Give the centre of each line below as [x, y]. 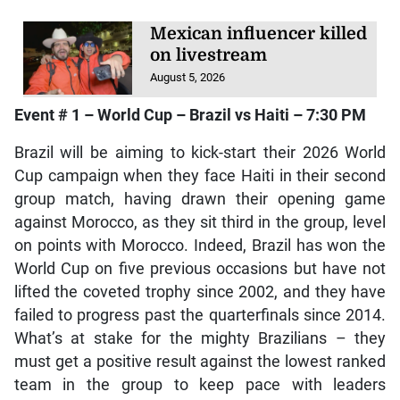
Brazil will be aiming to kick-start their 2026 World [200, 152]
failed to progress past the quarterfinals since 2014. [200, 315]
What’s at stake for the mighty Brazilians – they [200, 338]
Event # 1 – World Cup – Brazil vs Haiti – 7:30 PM [190, 115]
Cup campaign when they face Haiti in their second [200, 175]
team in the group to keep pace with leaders [200, 384]
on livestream [209, 56]
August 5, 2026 [188, 78]
